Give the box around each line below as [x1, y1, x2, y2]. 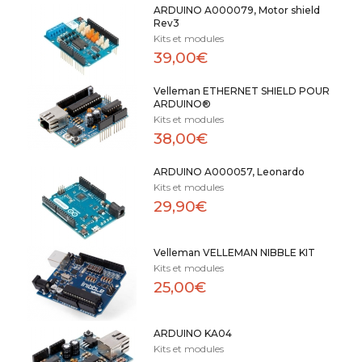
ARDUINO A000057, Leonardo [153, 165, 305, 178]
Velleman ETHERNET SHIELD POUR [153, 84, 330, 97]
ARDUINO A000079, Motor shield [153, 3, 320, 16]
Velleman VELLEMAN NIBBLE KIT [153, 246, 315, 259]
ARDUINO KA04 [153, 326, 232, 339]
